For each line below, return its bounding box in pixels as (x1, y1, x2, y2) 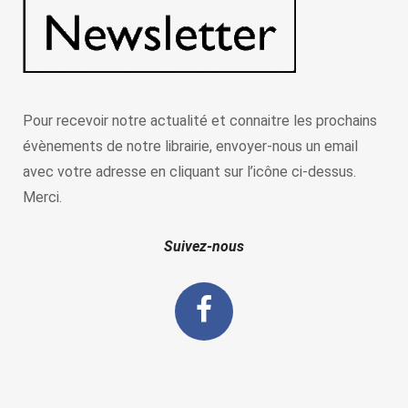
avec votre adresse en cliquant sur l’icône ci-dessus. (23, 163, 356, 180)
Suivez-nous (164, 238, 244, 255)
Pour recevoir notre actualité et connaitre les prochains (23, 112, 377, 129)
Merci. (23, 189, 62, 206)
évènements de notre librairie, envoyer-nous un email (23, 138, 358, 155)
